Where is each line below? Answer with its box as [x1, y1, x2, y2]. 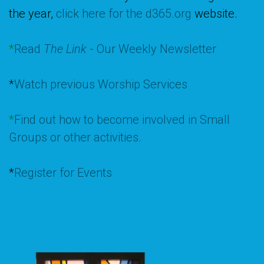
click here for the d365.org [56, 6, 194, 21]
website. [194, 6, 237, 21]
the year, [9, 6, 56, 21]
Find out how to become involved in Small [14, 112, 230, 127]
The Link [44, 41, 87, 56]
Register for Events [14, 165, 112, 180]
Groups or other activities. [9, 130, 144, 144]
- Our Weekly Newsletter [87, 41, 216, 56]
